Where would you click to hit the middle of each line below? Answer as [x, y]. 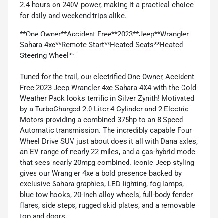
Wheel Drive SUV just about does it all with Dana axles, [109, 141]
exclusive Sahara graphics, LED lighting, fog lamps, [102, 184]
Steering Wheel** [47, 55]
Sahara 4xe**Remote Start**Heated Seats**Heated [101, 45]
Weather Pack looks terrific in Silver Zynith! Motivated [107, 98]
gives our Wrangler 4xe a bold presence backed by [101, 173]
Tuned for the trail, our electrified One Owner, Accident [107, 77]
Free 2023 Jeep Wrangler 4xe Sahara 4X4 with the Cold [108, 87]
